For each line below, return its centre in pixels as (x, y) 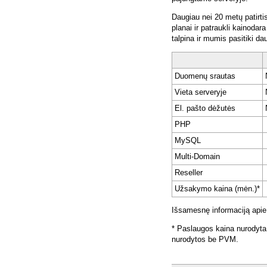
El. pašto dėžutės (205, 108)
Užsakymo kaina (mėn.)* (217, 189)
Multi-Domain (197, 157)
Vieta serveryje (201, 92)
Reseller (189, 173)
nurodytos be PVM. (205, 240)
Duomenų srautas (205, 76)
